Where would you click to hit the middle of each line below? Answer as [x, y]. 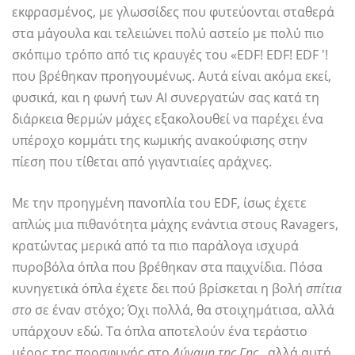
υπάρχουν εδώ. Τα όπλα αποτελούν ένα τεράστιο [160, 332]
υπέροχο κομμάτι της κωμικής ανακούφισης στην [160, 141]
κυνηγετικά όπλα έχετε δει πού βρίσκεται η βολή [159, 289]
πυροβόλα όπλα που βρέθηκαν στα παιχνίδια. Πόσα [167, 267]
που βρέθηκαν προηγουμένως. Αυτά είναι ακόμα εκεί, [172, 76]
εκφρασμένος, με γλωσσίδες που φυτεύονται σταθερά [173, 12]
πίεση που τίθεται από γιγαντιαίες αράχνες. [142, 162]
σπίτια [324, 289]
